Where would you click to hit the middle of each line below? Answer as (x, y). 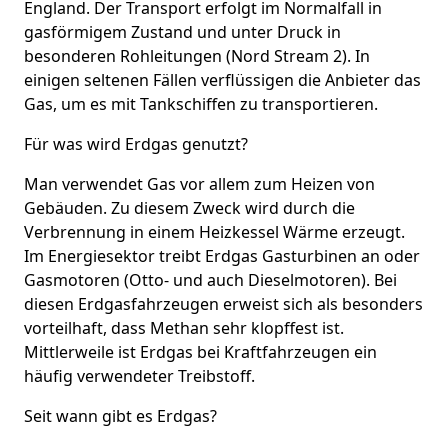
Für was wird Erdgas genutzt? (136, 143)
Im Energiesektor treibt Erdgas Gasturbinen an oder (222, 255)
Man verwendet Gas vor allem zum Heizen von (199, 183)
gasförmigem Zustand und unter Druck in (182, 31)
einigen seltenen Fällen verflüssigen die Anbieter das (222, 79)
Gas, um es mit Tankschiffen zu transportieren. (201, 103)
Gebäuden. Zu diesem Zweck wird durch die (189, 207)
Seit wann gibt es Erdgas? (120, 415)
